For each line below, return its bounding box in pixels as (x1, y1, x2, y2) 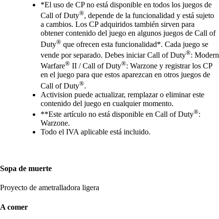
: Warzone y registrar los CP (126, 62, 212, 70)
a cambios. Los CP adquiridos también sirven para (41, 20, 195, 29)
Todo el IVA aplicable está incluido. (41, 127, 151, 136)
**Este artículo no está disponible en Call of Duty (41, 109, 194, 118)
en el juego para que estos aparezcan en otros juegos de (41, 70, 210, 79)
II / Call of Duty (70, 62, 121, 70)
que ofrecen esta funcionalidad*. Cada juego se (61, 40, 208, 48)
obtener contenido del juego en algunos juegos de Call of (41, 29, 216, 38)
